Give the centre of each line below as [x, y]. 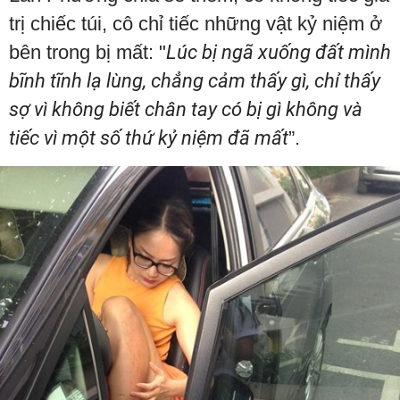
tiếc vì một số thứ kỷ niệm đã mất [149, 138]
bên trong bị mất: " [87, 52]
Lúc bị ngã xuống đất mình [279, 52]
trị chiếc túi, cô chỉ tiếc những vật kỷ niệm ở [196, 24]
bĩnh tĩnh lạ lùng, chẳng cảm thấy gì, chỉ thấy [195, 81]
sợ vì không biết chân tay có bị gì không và [186, 109]
